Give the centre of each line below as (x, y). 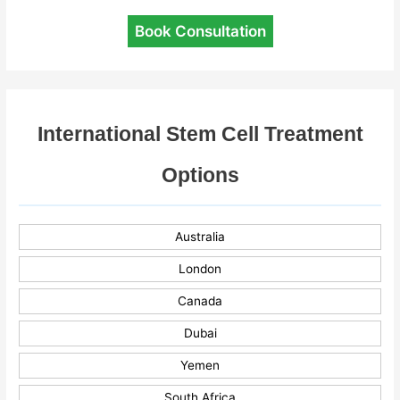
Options (200, 175)
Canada (200, 301)
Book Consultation (200, 31)
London (200, 269)
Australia (200, 237)
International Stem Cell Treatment (200, 134)
